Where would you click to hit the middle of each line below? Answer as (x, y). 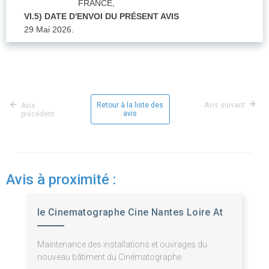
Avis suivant (225, 105)
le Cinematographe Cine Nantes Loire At (130, 213)
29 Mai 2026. (49, 30)
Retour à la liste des (130, 105)
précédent (38, 114)
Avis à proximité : (61, 180)
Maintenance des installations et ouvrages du (122, 245)
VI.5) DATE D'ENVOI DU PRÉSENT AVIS (101, 17)
